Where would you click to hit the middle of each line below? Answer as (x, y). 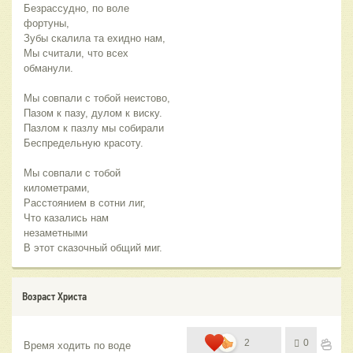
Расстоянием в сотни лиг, (85, 203)
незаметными (56, 232)
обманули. (48, 68)
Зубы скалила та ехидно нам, (95, 38)
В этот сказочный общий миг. (93, 247)
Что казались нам (66, 217)
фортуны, (46, 23)
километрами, (57, 188)
